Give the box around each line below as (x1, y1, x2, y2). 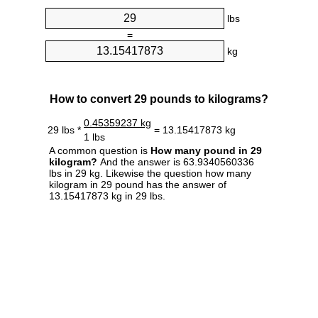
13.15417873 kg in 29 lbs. (49, 190, 165, 202)
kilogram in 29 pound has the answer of (49, 178, 226, 190)
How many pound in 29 (150, 144, 262, 156)
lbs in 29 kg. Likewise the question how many (49, 167, 251, 179)
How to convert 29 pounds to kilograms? (50, 92, 268, 105)
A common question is (49, 144, 150, 156)
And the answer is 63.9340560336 (97, 155, 254, 168)
